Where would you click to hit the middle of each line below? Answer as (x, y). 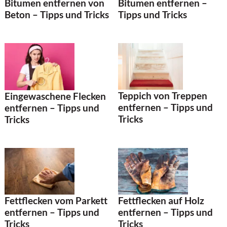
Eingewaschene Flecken (55, 96)
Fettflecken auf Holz (161, 201)
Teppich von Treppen (163, 96)
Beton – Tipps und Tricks (57, 14)
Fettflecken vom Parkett (56, 201)
